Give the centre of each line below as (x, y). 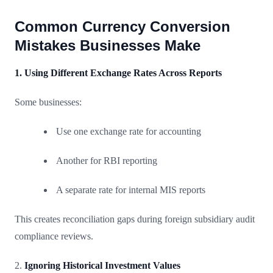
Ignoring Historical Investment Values (102, 265)
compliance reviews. (54, 236)
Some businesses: (48, 102)
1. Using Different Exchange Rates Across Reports (118, 73)
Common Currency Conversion (122, 26)
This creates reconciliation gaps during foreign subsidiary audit (135, 219)
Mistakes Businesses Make (108, 45)
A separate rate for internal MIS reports (131, 190)
